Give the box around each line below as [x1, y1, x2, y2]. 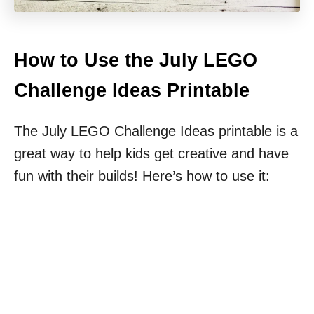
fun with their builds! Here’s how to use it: [14, 168, 270, 184]
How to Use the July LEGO [14, 50, 257, 71]
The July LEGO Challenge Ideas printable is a [14, 123, 298, 139]
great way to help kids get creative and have [14, 146, 289, 162]
